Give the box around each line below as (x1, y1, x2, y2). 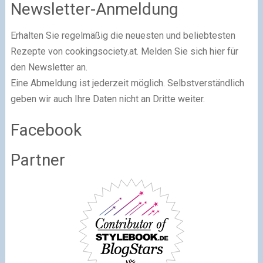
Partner (10, 150, 65, 170)
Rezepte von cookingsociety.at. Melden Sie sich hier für (10, 45, 238, 57)
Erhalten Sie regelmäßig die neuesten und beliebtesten (10, 29, 235, 41)
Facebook (10, 120, 82, 140)
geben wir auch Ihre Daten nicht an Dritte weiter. (10, 93, 205, 104)
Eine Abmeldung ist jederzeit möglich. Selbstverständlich (10, 77, 244, 89)
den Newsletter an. (10, 61, 87, 73)
